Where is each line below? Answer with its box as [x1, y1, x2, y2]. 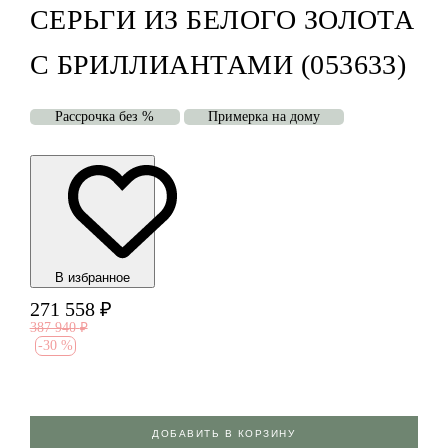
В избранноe [54, 270, 130, 286]
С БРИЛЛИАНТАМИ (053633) [29, 49, 407, 81]
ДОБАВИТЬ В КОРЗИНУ [152, 427, 296, 439]
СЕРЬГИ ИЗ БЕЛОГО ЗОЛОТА [29, 4, 415, 36]
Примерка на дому [207, 109, 320, 125]
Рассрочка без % [55, 109, 155, 125]
